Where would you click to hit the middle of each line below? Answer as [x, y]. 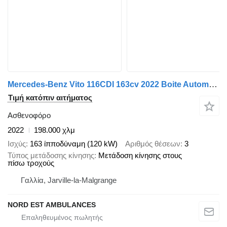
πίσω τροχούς [31, 163]
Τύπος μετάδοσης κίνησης [51, 155]
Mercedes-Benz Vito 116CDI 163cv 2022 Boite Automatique [213, 85]
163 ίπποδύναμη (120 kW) [74, 143]
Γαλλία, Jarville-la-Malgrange [69, 180]
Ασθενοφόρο [29, 116]
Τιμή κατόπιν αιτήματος [50, 98]
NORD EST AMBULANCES [52, 204]
